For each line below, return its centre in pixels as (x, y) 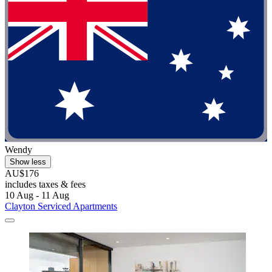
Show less (28, 162)
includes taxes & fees (45, 185)
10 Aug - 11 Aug (37, 195)
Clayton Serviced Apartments (61, 206)
